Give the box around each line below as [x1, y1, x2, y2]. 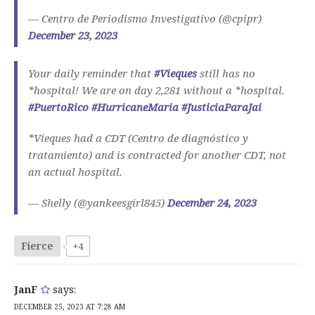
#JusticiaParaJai [181, 99, 262, 114]
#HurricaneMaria [91, 99, 179, 114]
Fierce [21, 238, 53, 252]
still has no [197, 65, 255, 80]
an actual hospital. [28, 164, 122, 179]
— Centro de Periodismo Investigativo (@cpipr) [28, 11, 262, 25]
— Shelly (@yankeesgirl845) [28, 195, 167, 210]
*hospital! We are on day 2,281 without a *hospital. [28, 82, 285, 97]
